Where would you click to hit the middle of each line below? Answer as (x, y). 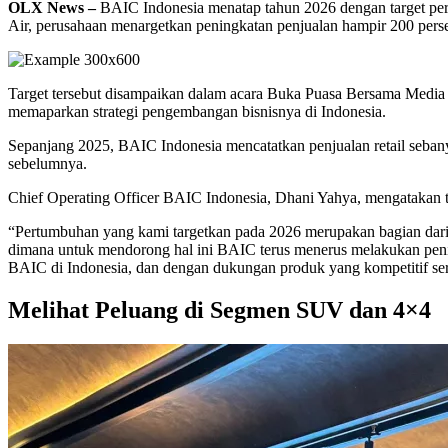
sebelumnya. (47, 164)
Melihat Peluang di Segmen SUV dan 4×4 (219, 310)
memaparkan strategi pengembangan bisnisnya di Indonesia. (197, 112)
